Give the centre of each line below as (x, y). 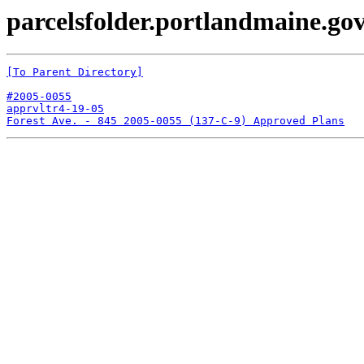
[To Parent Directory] (75, 72)
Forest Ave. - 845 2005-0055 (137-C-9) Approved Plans (175, 121)
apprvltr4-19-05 (55, 109)
